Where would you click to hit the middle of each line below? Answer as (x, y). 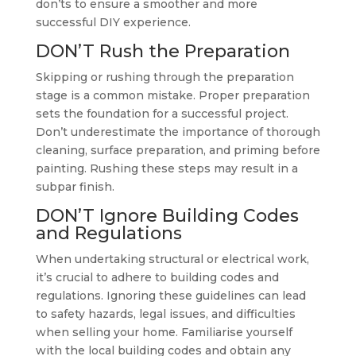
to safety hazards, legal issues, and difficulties (165, 314)
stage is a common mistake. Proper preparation (172, 95)
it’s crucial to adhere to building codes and (157, 277)
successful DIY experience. (113, 22)
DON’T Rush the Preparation (163, 51)
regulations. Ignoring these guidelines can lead (170, 296)
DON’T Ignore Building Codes (167, 216)
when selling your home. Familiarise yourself (164, 332)
